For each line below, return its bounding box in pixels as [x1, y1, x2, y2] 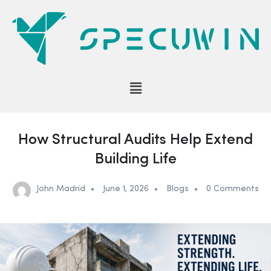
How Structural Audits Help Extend [18, 132, 253, 148]
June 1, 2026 [102, 184, 149, 194]
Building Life [94, 152, 177, 168]
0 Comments [206, 184, 259, 194]
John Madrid [36, 184, 85, 194]
